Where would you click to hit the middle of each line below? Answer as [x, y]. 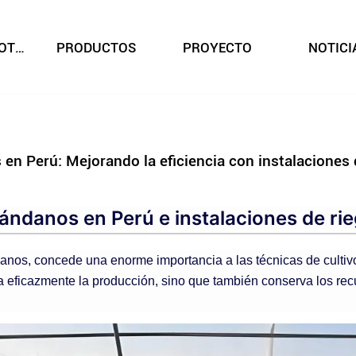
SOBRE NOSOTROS [19, 48]
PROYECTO [217, 48]
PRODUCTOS [96, 48]
